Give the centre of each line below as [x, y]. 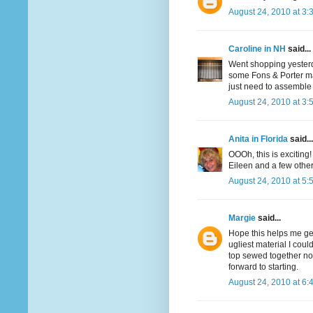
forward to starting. [263, 267]
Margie [242, 218]
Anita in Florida [258, 139]
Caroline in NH [257, 49]
